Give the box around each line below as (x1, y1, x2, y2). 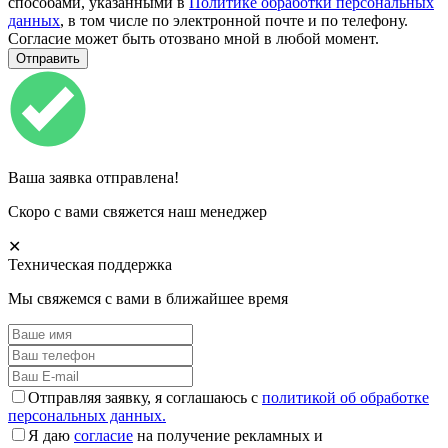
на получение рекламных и (133, 426, 323, 444)
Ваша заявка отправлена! (8, 168, 179, 186)
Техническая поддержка (8, 255, 172, 273)
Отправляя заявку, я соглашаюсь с (28, 388, 262, 406)
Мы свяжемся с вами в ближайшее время (8, 289, 288, 307)
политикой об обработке (262, 388, 429, 406)
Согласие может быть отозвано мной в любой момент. (8, 29, 379, 47)
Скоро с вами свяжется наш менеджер (8, 202, 267, 220)
